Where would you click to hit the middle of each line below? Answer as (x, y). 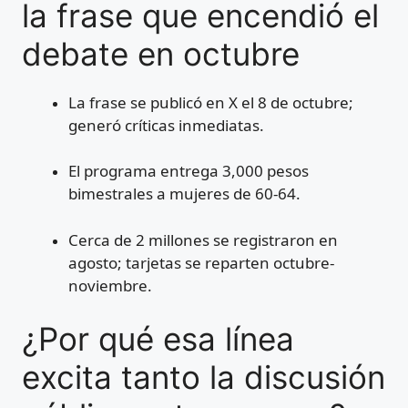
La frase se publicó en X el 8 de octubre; (211, 102)
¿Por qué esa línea (158, 339)
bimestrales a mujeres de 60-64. (184, 194)
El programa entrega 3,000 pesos (189, 171)
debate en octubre (161, 53)
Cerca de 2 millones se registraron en (203, 240)
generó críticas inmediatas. (166, 125)
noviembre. (110, 285)
